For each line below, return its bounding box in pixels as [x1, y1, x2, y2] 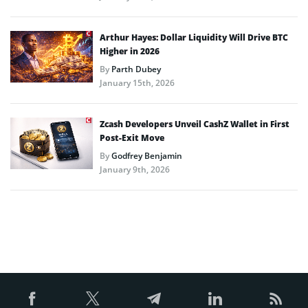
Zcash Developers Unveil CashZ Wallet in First [100, 118, 289, 130]
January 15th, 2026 [100, 76, 175, 89]
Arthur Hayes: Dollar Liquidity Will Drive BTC [100, 31, 288, 43]
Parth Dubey [111, 63, 161, 75]
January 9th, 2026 [100, 163, 170, 175]
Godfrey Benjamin [111, 149, 182, 162]
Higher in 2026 [100, 45, 159, 57]
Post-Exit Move [100, 131, 164, 144]
